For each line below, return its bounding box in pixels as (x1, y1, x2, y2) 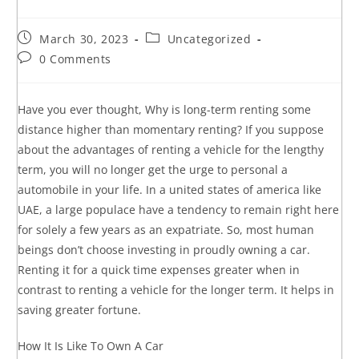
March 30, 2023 (39, 30, 129, 46)
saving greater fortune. (18, 301, 142, 317)
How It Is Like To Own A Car (18, 337, 164, 353)
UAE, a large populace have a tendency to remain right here (18, 201, 340, 217)
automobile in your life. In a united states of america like (18, 181, 322, 197)
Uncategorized (167, 30, 252, 46)
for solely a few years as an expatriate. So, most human (18, 221, 315, 237)
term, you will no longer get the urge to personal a (18, 161, 288, 177)
